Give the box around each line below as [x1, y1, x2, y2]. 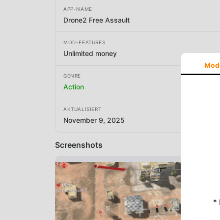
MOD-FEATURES [63, 39, 106, 45]
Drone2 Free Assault [63, 15, 130, 24]
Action [63, 82, 84, 91]
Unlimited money [63, 49, 117, 57]
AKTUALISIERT [63, 106, 102, 112]
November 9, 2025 [63, 116, 125, 125]
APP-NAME [63, 5, 92, 12]
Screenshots [55, 139, 103, 150]
